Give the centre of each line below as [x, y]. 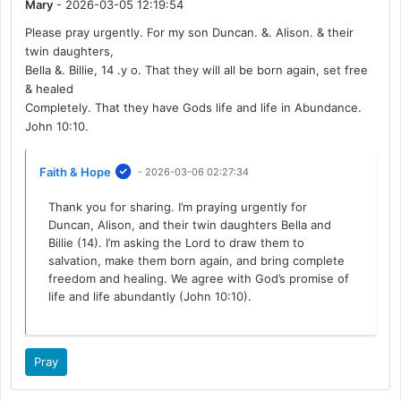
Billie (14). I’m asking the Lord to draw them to [177, 242]
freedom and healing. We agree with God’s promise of [199, 278]
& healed [50, 88]
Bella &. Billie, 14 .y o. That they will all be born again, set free [197, 69]
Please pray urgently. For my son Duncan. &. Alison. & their [190, 32]
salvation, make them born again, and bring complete [197, 260]
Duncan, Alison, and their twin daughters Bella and [190, 224]
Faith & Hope [76, 171]
